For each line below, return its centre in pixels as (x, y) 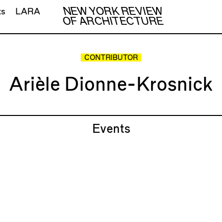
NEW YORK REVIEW (113, 12)
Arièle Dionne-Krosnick (111, 85)
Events (111, 129)
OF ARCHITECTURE (113, 22)
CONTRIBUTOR (111, 58)
